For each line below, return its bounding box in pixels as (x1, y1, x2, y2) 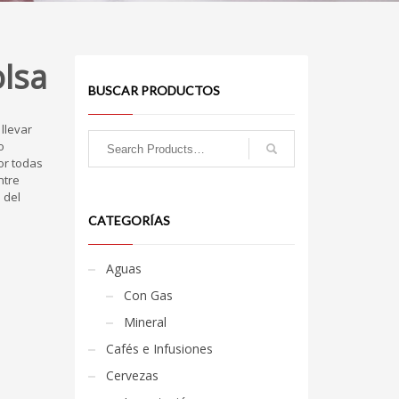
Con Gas (123, 287, 173, 304)
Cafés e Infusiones (105, 340, 213, 357)
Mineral (123, 313, 167, 330)
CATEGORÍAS (87, 213, 170, 228)
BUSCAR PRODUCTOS (87, 83, 220, 98)
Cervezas (105, 367, 159, 384)
